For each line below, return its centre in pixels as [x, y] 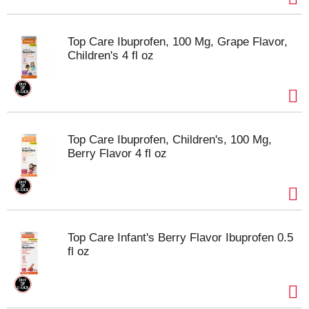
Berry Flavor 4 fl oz [117, 153]
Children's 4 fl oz [111, 56]
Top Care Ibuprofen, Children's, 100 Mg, [170, 140]
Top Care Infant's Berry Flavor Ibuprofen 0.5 [180, 238]
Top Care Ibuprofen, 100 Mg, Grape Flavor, [178, 42]
